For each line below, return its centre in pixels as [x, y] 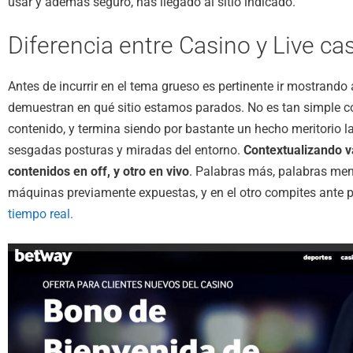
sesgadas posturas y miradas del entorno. [126, 150]
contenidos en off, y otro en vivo [98, 171]
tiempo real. [41, 214]
